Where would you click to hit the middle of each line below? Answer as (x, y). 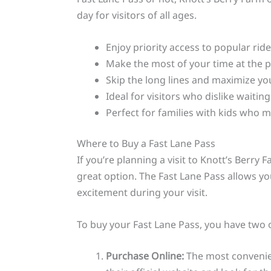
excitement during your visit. (142, 192)
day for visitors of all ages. (136, 15)
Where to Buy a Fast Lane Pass (146, 143)
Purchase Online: (145, 256)
